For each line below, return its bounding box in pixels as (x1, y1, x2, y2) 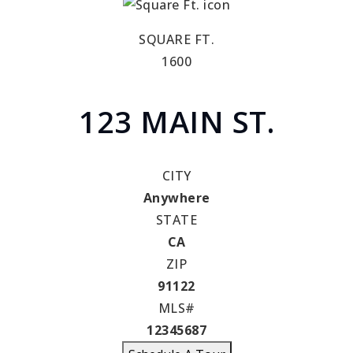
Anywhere (143, 189, 210, 206)
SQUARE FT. (139, 31, 214, 48)
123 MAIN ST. (79, 101, 274, 142)
